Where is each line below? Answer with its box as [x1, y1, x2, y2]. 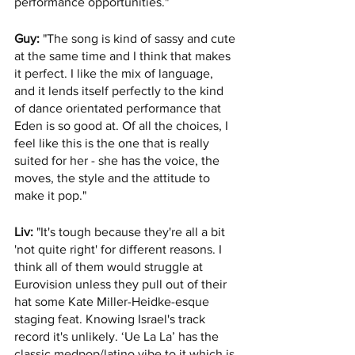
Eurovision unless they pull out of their [14, 277, 230, 292]
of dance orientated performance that [14, 101, 224, 116]
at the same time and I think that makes [14, 49, 234, 63]
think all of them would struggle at [14, 260, 206, 274]
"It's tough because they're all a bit [33, 225, 228, 239]
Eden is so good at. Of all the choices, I [14, 119, 231, 133]
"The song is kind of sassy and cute [40, 32, 239, 46]
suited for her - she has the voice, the [14, 154, 223, 168]
